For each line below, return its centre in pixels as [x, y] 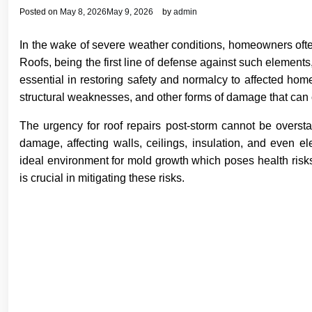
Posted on [40, 12]
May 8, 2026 [83, 12]
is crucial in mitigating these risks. [102, 178]
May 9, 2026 [130, 12]
